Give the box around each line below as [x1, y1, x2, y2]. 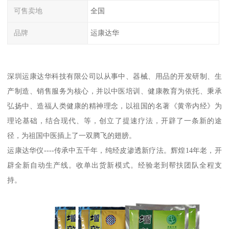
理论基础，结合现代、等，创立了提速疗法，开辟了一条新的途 [7, 116, 222, 125]
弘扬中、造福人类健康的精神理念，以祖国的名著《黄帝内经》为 [7, 101, 222, 110]
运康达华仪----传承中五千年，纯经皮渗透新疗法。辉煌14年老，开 [7, 146, 222, 154]
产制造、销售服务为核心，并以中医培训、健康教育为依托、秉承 [7, 86, 222, 95]
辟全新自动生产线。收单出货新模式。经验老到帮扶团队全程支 [7, 161, 222, 169]
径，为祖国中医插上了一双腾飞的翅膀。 [7, 131, 136, 140]
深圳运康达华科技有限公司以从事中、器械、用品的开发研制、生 [7, 72, 222, 80]
